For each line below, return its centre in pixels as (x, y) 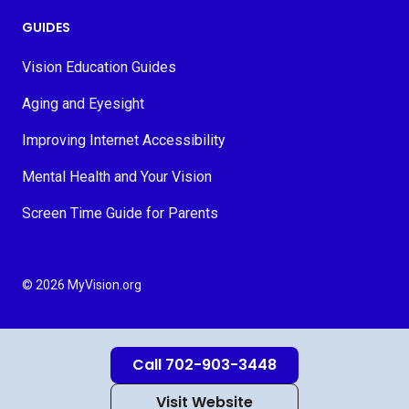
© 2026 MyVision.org (82, 285)
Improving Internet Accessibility (124, 140)
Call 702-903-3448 (204, 365)
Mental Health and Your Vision (117, 177)
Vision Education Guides (99, 67)
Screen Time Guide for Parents (120, 213)
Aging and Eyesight (83, 104)
